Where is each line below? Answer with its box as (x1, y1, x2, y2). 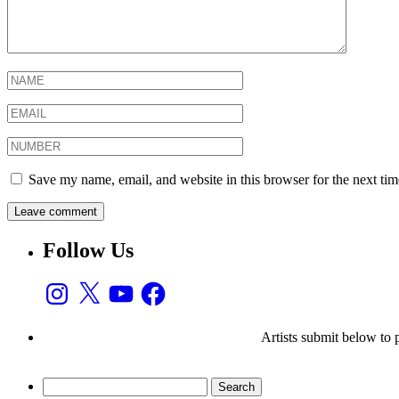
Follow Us (43, 238, 134, 262)
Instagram (42, 278, 97, 294)
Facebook (138, 278, 193, 294)
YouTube (106, 278, 158, 294)
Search (42, 377, 80, 393)
